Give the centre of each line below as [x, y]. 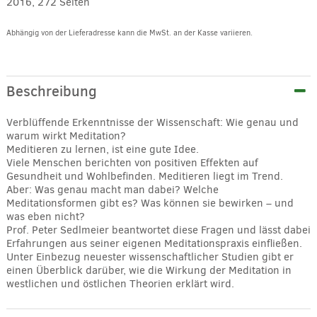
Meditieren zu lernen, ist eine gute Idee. [102, 149]
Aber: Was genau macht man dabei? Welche [112, 189]
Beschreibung [51, 91]
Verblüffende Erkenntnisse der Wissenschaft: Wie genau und [152, 122]
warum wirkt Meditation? [66, 136]
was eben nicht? [45, 216]
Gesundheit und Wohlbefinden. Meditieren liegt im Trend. [144, 176]
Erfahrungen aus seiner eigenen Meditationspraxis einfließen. [154, 243]
